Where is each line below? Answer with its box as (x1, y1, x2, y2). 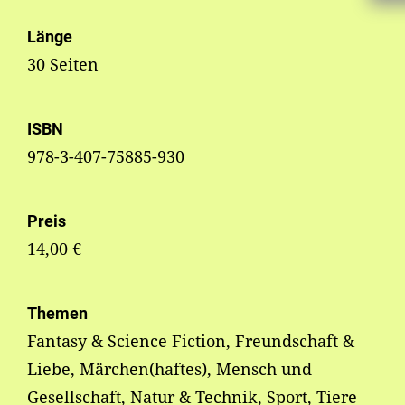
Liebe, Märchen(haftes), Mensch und (27, 358, 312, 381)
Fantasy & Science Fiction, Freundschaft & (27, 330, 354, 353)
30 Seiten (27, 53, 99, 76)
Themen (27, 304, 88, 324)
